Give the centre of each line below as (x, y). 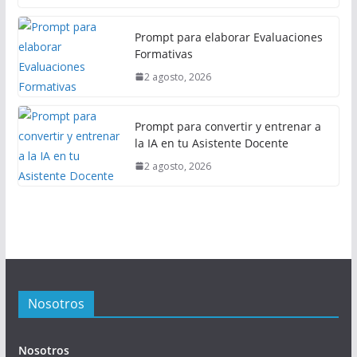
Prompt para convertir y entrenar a (228, 126)
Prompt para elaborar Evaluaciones (228, 37)
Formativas (163, 53)
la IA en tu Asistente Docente (211, 143)
